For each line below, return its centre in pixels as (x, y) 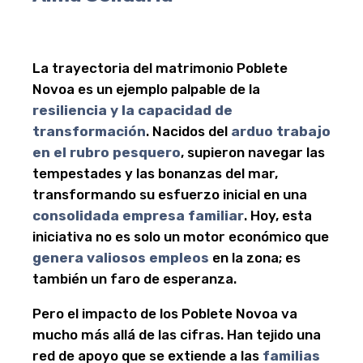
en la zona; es (255, 258)
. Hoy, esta (278, 216)
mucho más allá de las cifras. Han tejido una (177, 335)
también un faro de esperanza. (135, 279)
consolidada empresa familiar (138, 216)
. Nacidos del (188, 131)
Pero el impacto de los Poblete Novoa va (165, 314)
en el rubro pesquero (107, 152)
